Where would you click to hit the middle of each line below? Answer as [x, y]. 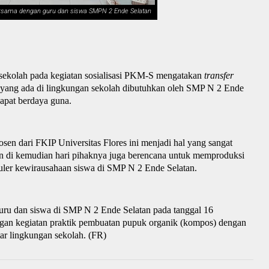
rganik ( [168, 222]
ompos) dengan [217, 222]
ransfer [220, 75]
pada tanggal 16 [183, 210]
